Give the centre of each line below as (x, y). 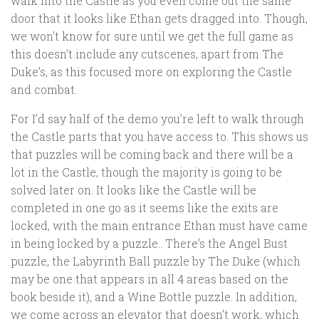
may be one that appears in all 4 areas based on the (150, 278)
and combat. (44, 89)
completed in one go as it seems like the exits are (145, 207)
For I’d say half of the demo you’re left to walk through (157, 118)
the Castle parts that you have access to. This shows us (159, 136)
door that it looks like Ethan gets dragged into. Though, (159, 18)
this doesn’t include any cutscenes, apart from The (147, 53)
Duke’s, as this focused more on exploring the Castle (151, 71)
